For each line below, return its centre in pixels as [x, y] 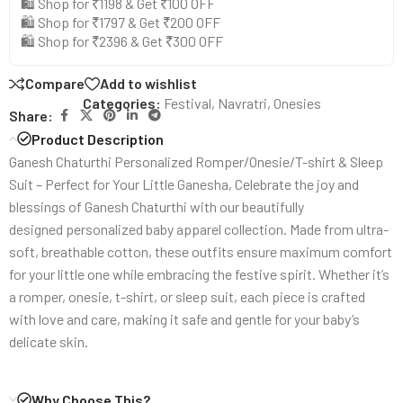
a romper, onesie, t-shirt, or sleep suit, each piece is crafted [187, 296]
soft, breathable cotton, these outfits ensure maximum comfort [201, 251]
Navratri [242, 103]
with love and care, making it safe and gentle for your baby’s [184, 318]
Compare [55, 84]
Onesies [297, 103]
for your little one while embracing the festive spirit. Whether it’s [199, 273]
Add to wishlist [148, 84]
